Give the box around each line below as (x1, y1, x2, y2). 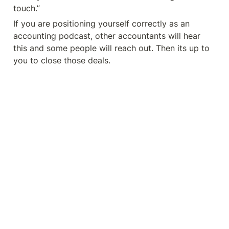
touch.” (13, 3, 40, 13)
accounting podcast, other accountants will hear (13, 31, 200, 41)
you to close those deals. (13, 55, 116, 65)
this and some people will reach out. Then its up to (13, 43, 210, 53)
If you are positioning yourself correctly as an (13, 18, 190, 29)
